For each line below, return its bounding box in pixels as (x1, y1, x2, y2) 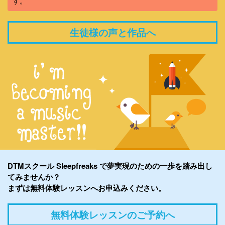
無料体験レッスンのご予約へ (50, 208, 175, 222)
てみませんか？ (8, 171, 60, 183)
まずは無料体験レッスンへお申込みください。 (8, 182, 166, 194)
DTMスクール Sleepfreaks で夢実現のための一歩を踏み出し (8, 160, 212, 172)
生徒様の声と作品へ (69, 26, 156, 40)
